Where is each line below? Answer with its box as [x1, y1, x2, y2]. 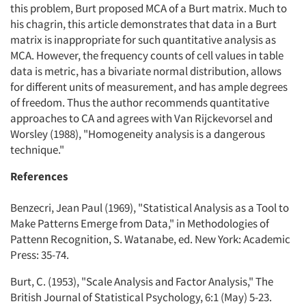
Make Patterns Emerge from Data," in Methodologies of [10, 216, 269, 232]
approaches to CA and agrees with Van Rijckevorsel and [10, 111, 273, 126]
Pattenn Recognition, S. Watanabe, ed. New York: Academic [10, 232, 290, 247]
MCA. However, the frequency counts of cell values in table [10, 48, 283, 64]
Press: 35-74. [10, 247, 69, 263]
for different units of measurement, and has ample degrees [10, 79, 288, 95]
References [10, 169, 68, 184]
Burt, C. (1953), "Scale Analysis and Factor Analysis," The [10, 274, 273, 290]
